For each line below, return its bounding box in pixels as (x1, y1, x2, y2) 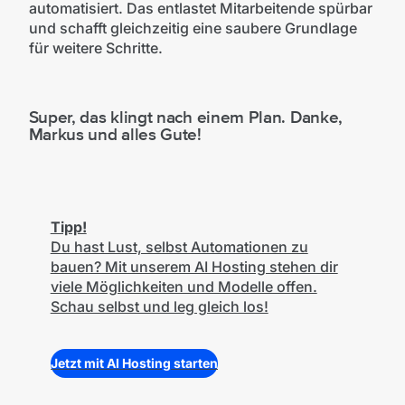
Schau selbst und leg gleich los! (50, 297, 268, 316)
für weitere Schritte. (28, 39, 163, 58)
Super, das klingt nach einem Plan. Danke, (28, 107, 343, 129)
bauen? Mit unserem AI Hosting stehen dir (50, 257, 338, 276)
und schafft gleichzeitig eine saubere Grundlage (28, 19, 357, 38)
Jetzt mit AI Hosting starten (51, 355, 218, 372)
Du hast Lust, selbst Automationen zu (50, 237, 308, 256)
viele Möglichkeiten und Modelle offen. (50, 277, 317, 296)
